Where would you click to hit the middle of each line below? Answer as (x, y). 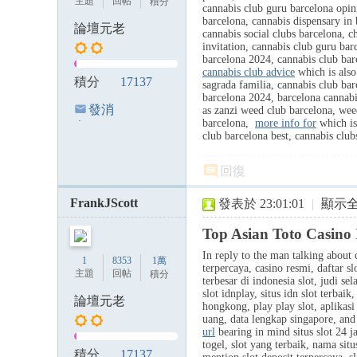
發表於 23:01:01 (261, 204)
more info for (286, 123)
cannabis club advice (249, 72)
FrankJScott (104, 203)
